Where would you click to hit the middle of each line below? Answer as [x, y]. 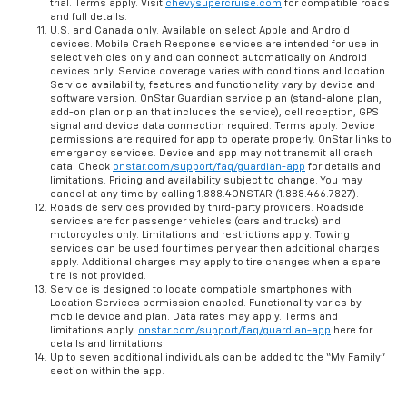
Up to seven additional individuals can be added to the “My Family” [218, 358]
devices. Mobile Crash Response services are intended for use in [214, 45]
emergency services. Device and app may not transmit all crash [211, 154]
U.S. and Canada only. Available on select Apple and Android [200, 31]
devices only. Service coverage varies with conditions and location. [219, 72]
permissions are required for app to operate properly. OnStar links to [221, 140]
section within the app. [107, 372]
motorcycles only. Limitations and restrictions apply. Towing [200, 235]
